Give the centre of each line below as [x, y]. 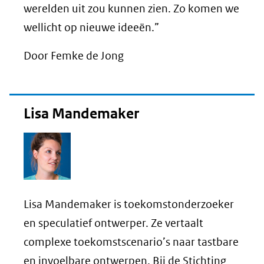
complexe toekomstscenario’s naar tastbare [131, 242]
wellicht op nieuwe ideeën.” [91, 28]
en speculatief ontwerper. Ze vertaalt [113, 223]
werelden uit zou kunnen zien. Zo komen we [131, 9]
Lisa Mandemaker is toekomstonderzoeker [129, 204]
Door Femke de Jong [74, 56]
